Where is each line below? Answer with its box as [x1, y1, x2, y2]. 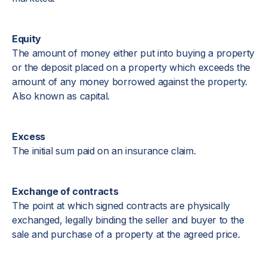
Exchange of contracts [12, 185, 119, 197]
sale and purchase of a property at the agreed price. [12, 228, 240, 240]
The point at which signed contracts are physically [12, 200, 230, 212]
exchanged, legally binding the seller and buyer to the [12, 214, 244, 226]
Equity [12, 33, 42, 45]
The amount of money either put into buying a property [12, 47, 255, 59]
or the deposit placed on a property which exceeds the [12, 61, 251, 73]
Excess [12, 131, 46, 142]
